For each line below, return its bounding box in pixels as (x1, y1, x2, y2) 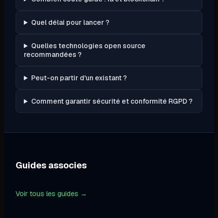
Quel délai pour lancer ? (31, 18, 109, 27)
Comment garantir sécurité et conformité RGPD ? (31, 96, 193, 106)
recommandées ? (24, 50, 82, 59)
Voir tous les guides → (16, 189, 87, 198)
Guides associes (16, 159, 87, 171)
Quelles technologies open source (31, 41, 145, 50)
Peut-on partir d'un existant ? (31, 73, 127, 82)
